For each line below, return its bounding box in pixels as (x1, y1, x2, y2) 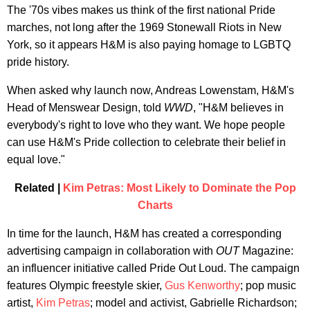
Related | (14, 181, 63, 194)
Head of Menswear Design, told (7, 101, 164, 113)
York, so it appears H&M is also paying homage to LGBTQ (7, 38, 291, 51)
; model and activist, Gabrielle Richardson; (90, 296, 297, 309)
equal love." (7, 153, 65, 165)
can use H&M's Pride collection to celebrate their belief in (7, 136, 286, 148)
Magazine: (239, 244, 293, 257)
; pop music (240, 279, 296, 291)
